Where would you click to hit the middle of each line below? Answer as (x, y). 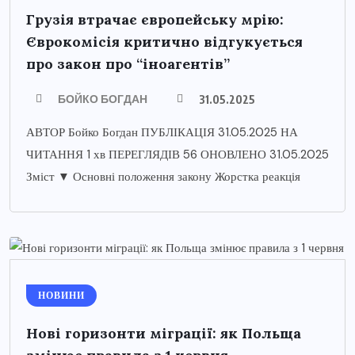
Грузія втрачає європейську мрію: (155, 19)
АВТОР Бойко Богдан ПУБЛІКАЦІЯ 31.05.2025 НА (162, 132)
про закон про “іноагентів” (128, 63)
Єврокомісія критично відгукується (164, 41)
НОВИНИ (61, 295)
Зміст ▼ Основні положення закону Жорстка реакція (163, 176)
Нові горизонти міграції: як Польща (164, 333)
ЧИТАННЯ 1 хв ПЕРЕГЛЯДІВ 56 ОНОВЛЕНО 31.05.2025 (177, 154)
